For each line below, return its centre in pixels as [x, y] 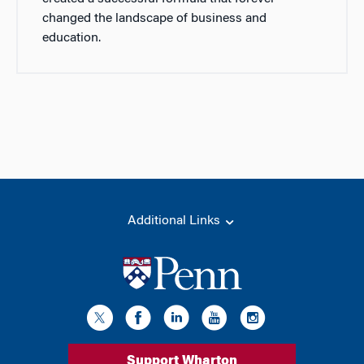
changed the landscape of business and [154, 19]
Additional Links [175, 221]
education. [71, 39]
